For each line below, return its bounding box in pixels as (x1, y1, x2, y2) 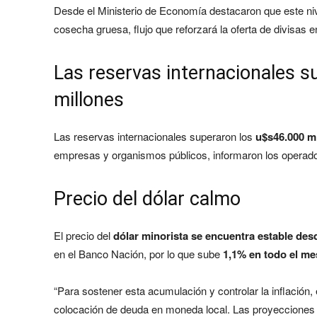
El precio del (54, 227, 113, 243)
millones (54, 88, 124, 111)
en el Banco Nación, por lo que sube (54, 246, 223, 261)
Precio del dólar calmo (54, 187, 241, 210)
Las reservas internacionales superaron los (54, 128, 255, 144)
